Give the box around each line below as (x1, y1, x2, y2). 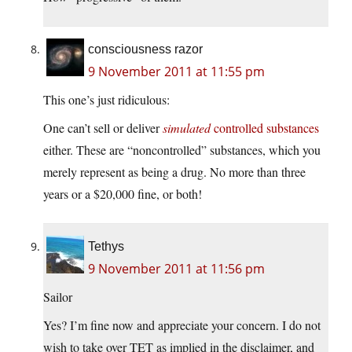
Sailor (43, 288, 72, 306)
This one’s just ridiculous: (43, 91, 170, 108)
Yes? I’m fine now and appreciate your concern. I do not (43, 317, 321, 334)
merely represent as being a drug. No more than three (43, 163, 306, 181)
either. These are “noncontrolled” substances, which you (43, 141, 321, 159)
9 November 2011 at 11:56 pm (88, 260, 265, 278)
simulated (163, 119, 211, 137)
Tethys (88, 240, 124, 254)
